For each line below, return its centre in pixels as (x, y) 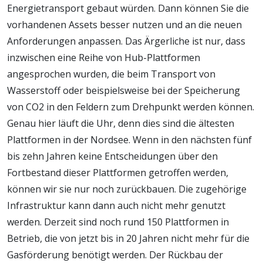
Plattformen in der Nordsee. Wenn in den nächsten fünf (129, 139)
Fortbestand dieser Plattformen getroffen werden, (118, 172)
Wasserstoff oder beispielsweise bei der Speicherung (124, 90)
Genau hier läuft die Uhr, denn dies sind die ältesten (121, 123)
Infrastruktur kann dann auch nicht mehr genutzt (116, 205)
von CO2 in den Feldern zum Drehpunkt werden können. (131, 107)
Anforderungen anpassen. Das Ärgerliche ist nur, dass (126, 41)
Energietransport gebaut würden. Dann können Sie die (128, 8)
